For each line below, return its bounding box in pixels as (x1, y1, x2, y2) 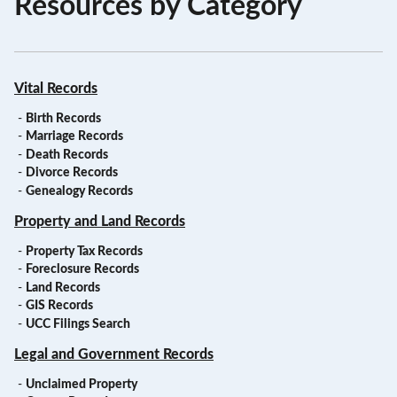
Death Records (25, 148, 108, 161)
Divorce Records (25, 167, 118, 180)
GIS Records (25, 300, 93, 313)
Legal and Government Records (14, 346, 214, 362)
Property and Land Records (14, 214, 185, 229)
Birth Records (25, 112, 101, 125)
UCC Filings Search (25, 317, 130, 331)
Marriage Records (25, 130, 123, 144)
